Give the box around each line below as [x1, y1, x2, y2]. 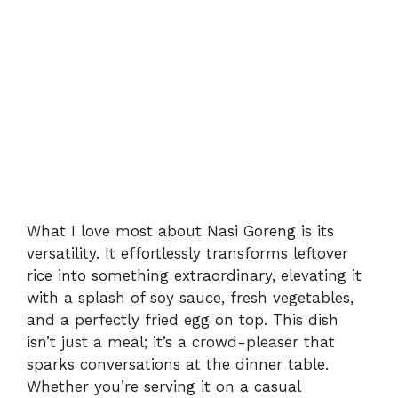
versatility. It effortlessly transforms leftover [27, 243, 348, 262]
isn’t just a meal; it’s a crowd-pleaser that [27, 332, 335, 351]
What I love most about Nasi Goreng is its [27, 221, 334, 240]
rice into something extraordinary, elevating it [27, 266, 362, 284]
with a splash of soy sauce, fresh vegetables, [27, 288, 354, 306]
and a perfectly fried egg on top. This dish [27, 310, 338, 329]
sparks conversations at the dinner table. [27, 354, 329, 373]
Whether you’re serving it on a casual [27, 377, 300, 395]
